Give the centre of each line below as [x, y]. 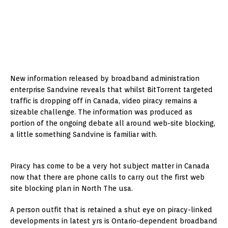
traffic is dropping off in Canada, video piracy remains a [104, 101]
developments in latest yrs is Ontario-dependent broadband [114, 221]
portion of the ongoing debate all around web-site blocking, [113, 123]
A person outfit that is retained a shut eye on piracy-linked [111, 210]
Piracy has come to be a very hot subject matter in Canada [110, 166]
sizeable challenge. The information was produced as [101, 112]
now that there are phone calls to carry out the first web [107, 177]
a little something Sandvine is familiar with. [84, 134]
